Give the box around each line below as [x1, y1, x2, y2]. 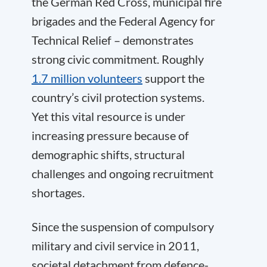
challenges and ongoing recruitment [32, 166, 213, 181]
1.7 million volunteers [32, 71, 142, 85]
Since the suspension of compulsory [32, 219, 214, 234]
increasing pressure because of [32, 128, 189, 142]
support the [142, 71, 204, 85]
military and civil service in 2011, [32, 238, 199, 253]
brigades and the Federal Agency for [32, 14, 215, 28]
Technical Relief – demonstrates [32, 33, 194, 47]
